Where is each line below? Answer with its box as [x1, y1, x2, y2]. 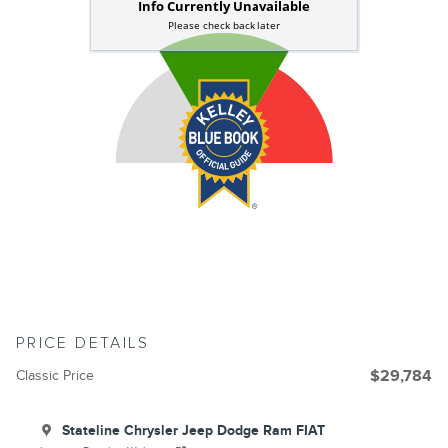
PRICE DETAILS [16, 333, 150, 353]
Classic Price [16, 366, 94, 384]
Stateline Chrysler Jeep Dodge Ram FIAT [62, 421, 325, 439]
